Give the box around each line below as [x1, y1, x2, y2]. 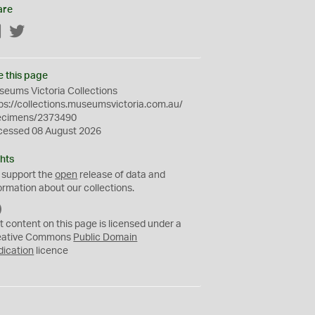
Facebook [2, 27, 47, 37]
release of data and [77, 170, 166, 180]
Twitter [25, 27, 56, 37]
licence [34, 246, 69, 256]
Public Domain [73, 233, 138, 243]
